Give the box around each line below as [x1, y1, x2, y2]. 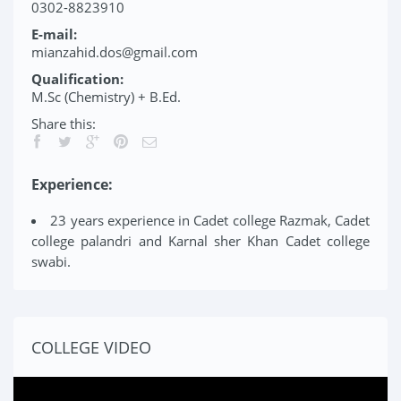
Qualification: [31, 70, 124, 88]
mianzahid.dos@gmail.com [31, 43, 198, 61]
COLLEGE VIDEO [31, 337, 151, 358]
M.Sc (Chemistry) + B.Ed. [31, 88, 181, 106]
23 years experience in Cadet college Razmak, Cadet [50, 211, 370, 229]
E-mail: [31, 25, 77, 43]
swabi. [31, 252, 71, 270]
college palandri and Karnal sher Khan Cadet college [31, 232, 370, 250]
